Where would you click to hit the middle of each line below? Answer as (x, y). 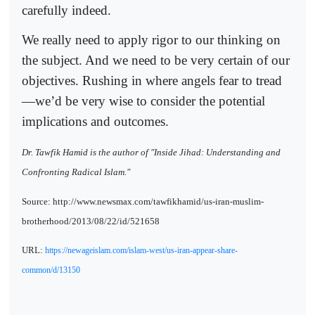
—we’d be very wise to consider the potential (143, 101)
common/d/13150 (51, 270)
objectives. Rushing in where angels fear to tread (152, 81)
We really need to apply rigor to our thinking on (151, 40)
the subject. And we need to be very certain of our (156, 60)
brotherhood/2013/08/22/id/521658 (91, 221)
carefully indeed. (66, 10)
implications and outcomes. (95, 121)
